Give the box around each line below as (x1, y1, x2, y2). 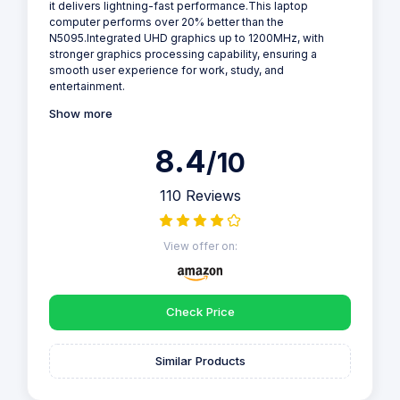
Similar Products (154, 354, 246, 369)
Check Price (165, 304, 235, 320)
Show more (49, 106, 112, 121)
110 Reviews (159, 187, 241, 205)
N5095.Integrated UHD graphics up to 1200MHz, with (49, 30, 324, 45)
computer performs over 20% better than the (49, 14, 284, 29)
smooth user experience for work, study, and (49, 62, 284, 77)
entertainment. (49, 79, 125, 93)
